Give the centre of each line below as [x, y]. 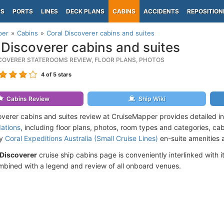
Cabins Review [28, 99]
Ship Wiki [152, 99]
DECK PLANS [85, 11]
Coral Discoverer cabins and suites [100, 33]
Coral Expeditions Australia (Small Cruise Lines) [81, 138]
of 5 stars [58, 74]
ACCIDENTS [161, 11]
